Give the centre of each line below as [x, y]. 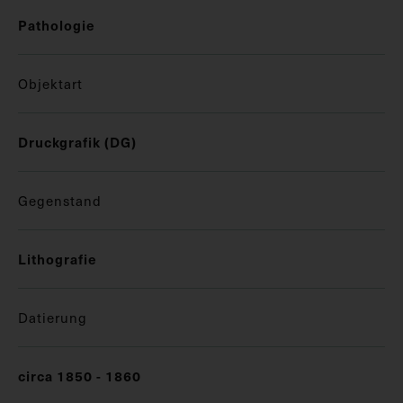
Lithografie [58, 258]
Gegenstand [60, 200]
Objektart [50, 83]
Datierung [53, 317]
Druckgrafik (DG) [77, 141]
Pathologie [57, 24]
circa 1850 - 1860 [80, 375]
